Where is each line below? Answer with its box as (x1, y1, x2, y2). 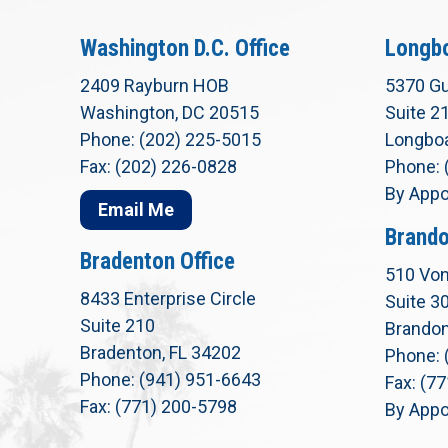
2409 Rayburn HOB (80, 74, 229, 96)
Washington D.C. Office (80, 34, 290, 62)
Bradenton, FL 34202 (80, 342, 241, 364)
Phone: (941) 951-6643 (80, 369, 261, 391)
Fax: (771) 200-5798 (80, 396, 237, 418)
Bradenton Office (80, 248, 235, 276)
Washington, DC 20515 (80, 101, 259, 123)
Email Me (98, 199, 174, 221)
